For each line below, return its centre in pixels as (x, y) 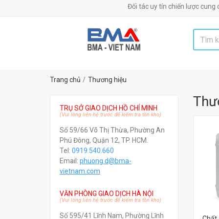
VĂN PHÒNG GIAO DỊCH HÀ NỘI (107, 194)
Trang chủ (65, 80)
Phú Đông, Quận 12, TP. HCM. (104, 140)
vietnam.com (80, 171)
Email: (70, 161)
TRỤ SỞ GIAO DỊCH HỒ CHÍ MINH (109, 108)
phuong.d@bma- (106, 161)
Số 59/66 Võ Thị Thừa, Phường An (112, 130)
